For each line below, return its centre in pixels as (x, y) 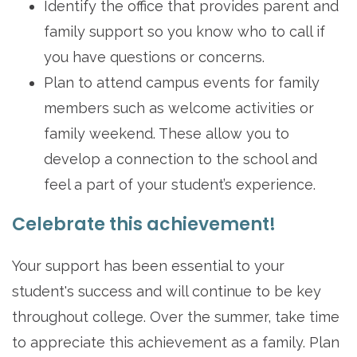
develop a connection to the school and (180, 159)
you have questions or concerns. (154, 57)
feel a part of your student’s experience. (180, 184)
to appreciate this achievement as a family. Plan (176, 342)
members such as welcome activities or (179, 108)
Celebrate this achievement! (144, 224)
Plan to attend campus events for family (182, 82)
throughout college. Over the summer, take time (176, 316)
